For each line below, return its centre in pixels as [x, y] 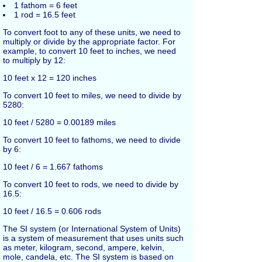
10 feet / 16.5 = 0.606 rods [52, 211]
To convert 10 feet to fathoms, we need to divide [92, 139]
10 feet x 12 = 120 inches [50, 77]
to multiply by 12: [34, 60]
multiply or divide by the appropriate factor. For [89, 41]
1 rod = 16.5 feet [45, 14]
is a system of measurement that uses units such [93, 238]
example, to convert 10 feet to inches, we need [89, 51]
